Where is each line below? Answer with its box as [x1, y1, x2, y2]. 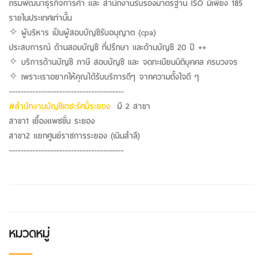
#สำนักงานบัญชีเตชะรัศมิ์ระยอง [9, 99, 110, 113]
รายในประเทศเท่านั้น [9, 11, 72, 25]
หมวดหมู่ [9, 222, 49, 244]
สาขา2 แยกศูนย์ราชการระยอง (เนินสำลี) [9, 128, 140, 143]
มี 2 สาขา [110, 99, 154, 113]
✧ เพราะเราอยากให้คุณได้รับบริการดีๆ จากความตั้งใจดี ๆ [9, 70, 199, 84]
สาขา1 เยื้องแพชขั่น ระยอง [9, 114, 95, 128]
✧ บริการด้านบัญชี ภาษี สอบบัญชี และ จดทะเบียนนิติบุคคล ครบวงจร [9, 55, 241, 69]
